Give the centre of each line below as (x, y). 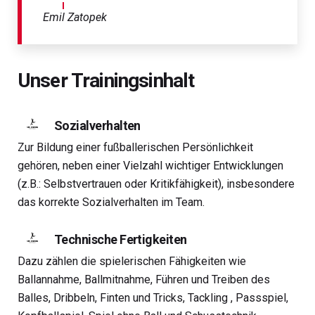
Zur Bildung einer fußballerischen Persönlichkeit (135, 147)
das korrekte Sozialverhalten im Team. (111, 202)
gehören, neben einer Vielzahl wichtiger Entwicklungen (150, 165)
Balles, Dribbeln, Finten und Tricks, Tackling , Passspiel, (153, 297)
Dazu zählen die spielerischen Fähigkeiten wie (132, 261)
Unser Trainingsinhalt (106, 80)
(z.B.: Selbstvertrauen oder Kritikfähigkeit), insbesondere (156, 184)
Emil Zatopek (75, 17)
